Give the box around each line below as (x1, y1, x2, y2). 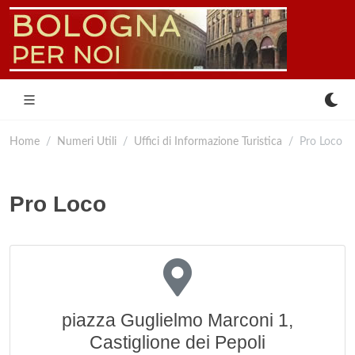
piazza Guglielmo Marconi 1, (62, 310, 293, 330)
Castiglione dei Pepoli (90, 332, 265, 353)
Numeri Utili (57, 136, 116, 147)
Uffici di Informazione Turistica (134, 136, 282, 147)
